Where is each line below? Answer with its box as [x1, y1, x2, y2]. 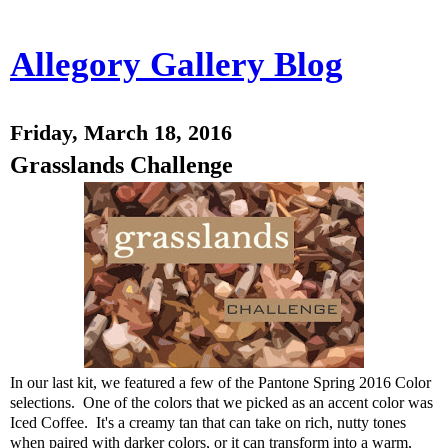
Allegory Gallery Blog [10, 45, 343, 83]
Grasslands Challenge [10, 151, 233, 178]
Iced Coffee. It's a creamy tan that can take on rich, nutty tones [10, 414, 406, 431]
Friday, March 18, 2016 [10, 121, 232, 145]
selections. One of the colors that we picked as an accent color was [10, 394, 433, 411]
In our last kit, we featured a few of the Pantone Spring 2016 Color [10, 374, 431, 391]
